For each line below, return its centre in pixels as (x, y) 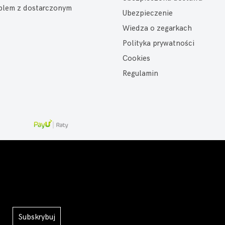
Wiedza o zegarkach (157, 28)
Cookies (136, 59)
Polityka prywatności (158, 43)
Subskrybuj (37, 217)
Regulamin (140, 74)
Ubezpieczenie (148, 13)
